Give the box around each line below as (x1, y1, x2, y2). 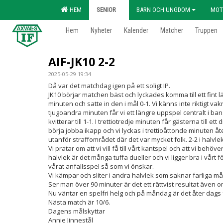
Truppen (195, 26, 218, 34)
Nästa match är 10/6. (48, 198, 113, 207)
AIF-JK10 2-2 (48, 54, 115, 70)
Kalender (124, 26, 148, 34)
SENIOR (97, 6, 116, 13)
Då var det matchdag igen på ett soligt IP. (48, 81, 170, 90)
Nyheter (91, 26, 112, 34)
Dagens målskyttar (48, 207, 105, 216)
